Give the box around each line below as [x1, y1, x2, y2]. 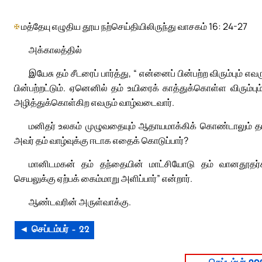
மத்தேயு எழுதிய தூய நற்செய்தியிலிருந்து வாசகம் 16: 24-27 [19, 19, 247, 33]
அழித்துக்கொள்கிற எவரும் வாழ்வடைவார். [14, 96, 174, 109]
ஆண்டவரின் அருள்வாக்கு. [29, 195, 131, 209]
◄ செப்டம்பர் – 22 [19, 225, 89, 235]
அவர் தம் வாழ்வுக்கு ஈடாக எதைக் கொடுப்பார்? [14, 134, 188, 147]
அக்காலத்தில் [29, 43, 82, 57]
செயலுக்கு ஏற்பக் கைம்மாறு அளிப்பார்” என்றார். [14, 172, 192, 185]
